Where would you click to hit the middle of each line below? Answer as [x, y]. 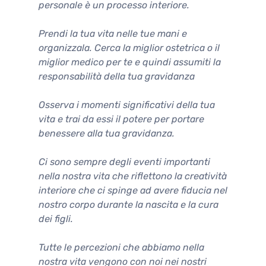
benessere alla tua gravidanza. [107, 133]
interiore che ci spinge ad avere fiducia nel [133, 190]
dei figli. [56, 218]
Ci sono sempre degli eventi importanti [124, 161]
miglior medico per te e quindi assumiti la [130, 62]
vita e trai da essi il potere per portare [121, 119]
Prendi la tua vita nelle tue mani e [113, 33]
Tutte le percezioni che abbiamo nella [121, 247]
